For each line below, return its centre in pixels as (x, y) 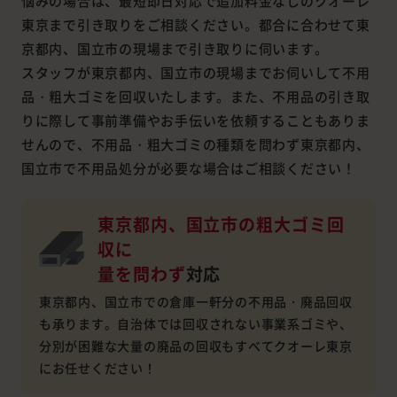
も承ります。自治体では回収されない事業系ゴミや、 (195, 324)
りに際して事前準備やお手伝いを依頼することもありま (195, 121)
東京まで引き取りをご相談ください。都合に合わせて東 (195, 25)
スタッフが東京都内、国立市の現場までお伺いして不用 (195, 73)
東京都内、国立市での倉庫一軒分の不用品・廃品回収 (195, 302)
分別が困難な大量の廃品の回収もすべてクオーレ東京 (195, 346)
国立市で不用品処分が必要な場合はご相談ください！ (188, 168)
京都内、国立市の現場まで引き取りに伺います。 (175, 49)
